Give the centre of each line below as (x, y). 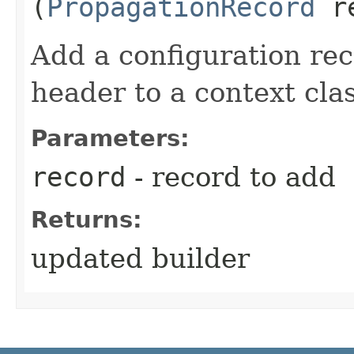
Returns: (87, 219)
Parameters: (110, 138)
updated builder (140, 258)
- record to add (231, 177)
